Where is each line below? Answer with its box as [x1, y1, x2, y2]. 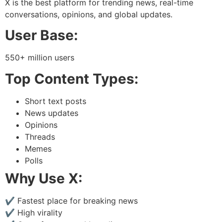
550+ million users [5, 53, 74, 63]
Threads [25, 131, 55, 142]
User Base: [5, 27, 78, 44]
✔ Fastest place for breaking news [5, 195, 138, 206]
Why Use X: [5, 169, 82, 187]
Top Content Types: [5, 70, 138, 87]
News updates [25, 108, 78, 118]
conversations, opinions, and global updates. [5, 9, 172, 19]
